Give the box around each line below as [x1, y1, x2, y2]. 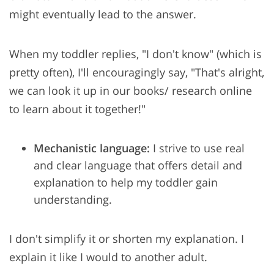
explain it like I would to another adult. [9, 250, 207, 265]
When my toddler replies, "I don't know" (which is [9, 46, 262, 62]
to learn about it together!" [9, 102, 146, 117]
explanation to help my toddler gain [34, 175, 218, 190]
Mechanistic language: [34, 141, 150, 156]
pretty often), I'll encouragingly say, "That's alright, [9, 65, 264, 80]
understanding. [34, 192, 112, 207]
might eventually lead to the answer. [9, 7, 196, 22]
